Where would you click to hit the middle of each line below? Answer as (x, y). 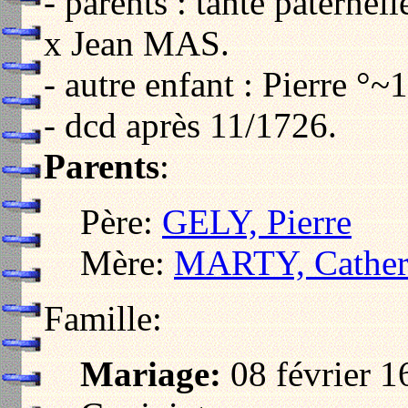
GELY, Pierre (257, 221)
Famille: (103, 318)
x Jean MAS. (137, 43)
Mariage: (151, 373)
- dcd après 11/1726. (190, 125)
